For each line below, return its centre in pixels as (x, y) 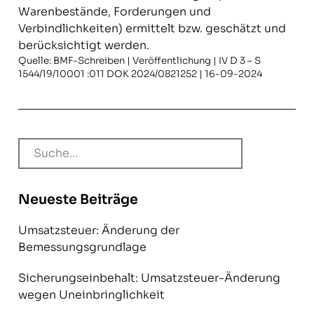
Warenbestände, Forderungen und (114, 12)
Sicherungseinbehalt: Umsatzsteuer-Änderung (149, 278)
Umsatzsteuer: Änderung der (98, 230)
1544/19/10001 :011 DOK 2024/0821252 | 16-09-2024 (140, 74)
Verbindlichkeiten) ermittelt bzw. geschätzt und (152, 28)
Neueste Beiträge (78, 199)
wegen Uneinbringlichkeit (93, 295)
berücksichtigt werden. (83, 45)
